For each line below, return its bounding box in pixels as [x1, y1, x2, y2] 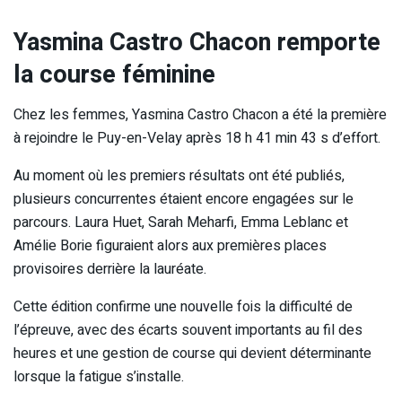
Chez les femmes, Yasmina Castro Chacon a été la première [13, 103, 387, 126]
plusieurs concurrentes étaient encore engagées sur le [13, 188, 354, 210]
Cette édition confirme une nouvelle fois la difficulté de [13, 295, 353, 318]
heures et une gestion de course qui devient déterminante [13, 342, 371, 364]
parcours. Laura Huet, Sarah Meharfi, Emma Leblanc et [13, 211, 348, 233]
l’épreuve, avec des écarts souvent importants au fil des [13, 319, 363, 341]
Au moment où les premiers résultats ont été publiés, [13, 164, 345, 187]
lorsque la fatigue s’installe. [13, 365, 184, 388]
